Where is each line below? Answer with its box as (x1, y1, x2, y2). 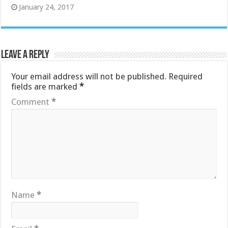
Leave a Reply (1, 49, 50, 61)
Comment (11, 96, 52, 107)
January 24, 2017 (19, 3, 74, 11)
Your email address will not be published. (11, 71, 167, 81)
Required (168, 71, 203, 81)
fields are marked (11, 81, 80, 92)
